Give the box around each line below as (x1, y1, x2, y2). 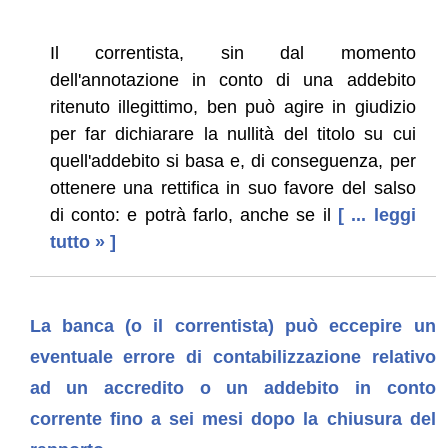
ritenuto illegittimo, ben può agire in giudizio (49, 96, 416, 117)
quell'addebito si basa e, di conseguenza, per (49, 150, 416, 171)
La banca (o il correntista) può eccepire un (29, 315, 436, 336)
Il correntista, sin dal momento (49, 42, 416, 63)
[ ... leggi (338, 204, 416, 225)
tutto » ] (49, 231, 116, 252)
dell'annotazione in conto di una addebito (49, 69, 416, 90)
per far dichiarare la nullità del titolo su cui (49, 123, 416, 144)
